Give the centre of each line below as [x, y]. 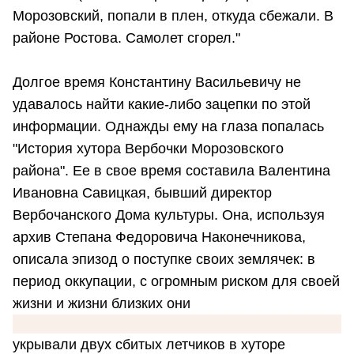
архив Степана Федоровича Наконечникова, [159, 237]
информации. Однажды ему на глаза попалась [168, 126]
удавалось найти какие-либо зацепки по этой [162, 104]
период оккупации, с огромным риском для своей [176, 281]
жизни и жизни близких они [102, 303]
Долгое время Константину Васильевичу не [157, 82]
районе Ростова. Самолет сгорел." [126, 38]
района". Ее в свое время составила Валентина [171, 170]
